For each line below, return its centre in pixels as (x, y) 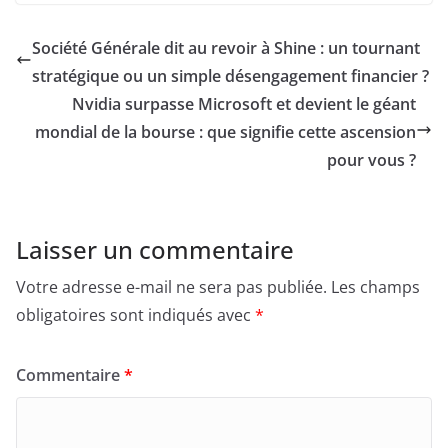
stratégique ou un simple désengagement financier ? (230, 76)
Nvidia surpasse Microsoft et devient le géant (244, 104)
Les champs (375, 287)
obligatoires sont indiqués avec (135, 315)
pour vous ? (371, 160)
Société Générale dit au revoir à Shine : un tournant (226, 48)
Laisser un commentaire (155, 250)
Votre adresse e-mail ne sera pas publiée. (171, 287)
